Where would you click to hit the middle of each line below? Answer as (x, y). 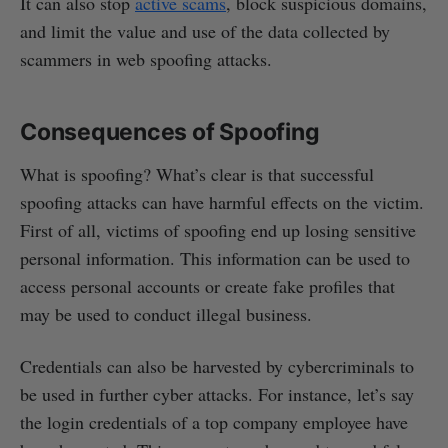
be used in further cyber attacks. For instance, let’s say (217, 393)
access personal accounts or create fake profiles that (207, 285)
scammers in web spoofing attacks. (146, 58)
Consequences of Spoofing (170, 131)
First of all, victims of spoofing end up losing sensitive (218, 229)
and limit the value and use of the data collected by (205, 30)
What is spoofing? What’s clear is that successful (197, 173)
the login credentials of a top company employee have (214, 421)
